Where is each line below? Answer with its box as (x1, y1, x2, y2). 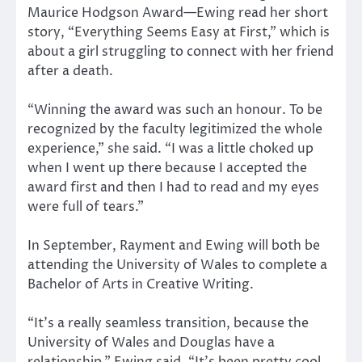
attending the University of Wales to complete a (27, 256, 327, 275)
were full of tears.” (27, 198, 144, 217)
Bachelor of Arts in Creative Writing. (27, 276, 254, 294)
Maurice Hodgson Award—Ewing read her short (27, 3, 328, 22)
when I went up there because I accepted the (27, 159, 307, 178)
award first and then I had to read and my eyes (27, 179, 319, 197)
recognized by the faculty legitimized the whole (27, 120, 322, 139)
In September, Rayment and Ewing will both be (27, 237, 320, 255)
